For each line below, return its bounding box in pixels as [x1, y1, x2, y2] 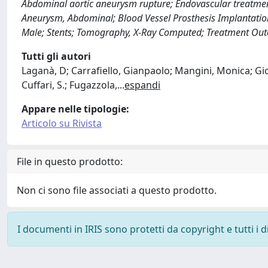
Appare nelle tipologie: [22, 102, 129, 115]
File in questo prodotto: [17, 155, 123, 168]
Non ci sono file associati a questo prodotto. [17, 184, 217, 197]
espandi [124, 78, 160, 92]
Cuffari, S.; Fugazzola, [22, 78, 117, 92]
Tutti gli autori [22, 50, 91, 63]
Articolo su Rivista [22, 117, 102, 130]
